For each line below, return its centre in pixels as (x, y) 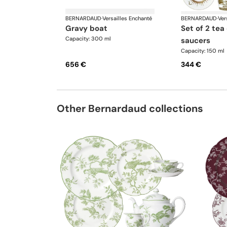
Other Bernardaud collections (130, 109)
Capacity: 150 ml (202, 51)
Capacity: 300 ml (88, 39)
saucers (195, 41)
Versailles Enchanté (127, 18)
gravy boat (89, 29)
